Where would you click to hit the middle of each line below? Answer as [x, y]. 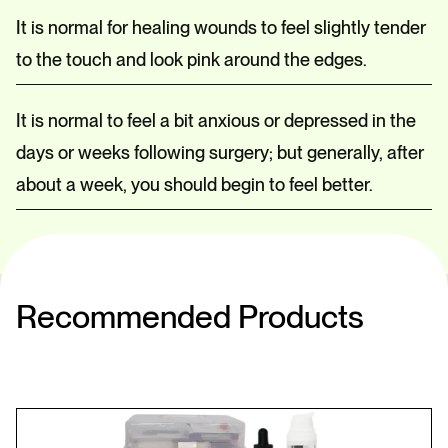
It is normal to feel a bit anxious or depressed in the [216, 120]
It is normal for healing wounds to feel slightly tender [221, 27]
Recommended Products [190, 316]
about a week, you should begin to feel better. [194, 184]
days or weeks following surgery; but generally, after [220, 152]
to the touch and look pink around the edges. [193, 59]
